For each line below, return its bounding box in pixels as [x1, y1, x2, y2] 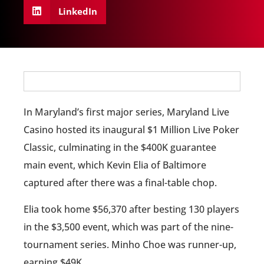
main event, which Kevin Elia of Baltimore [24, 159, 206, 172]
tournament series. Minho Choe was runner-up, [24, 237, 236, 251]
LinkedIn [58, 5, 97, 17]
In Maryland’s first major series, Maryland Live [24, 105, 229, 119]
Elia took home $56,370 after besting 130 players [24, 202, 239, 216]
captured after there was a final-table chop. [24, 176, 217, 190]
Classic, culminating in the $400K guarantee [24, 141, 216, 154]
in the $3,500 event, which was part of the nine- [24, 220, 233, 233]
